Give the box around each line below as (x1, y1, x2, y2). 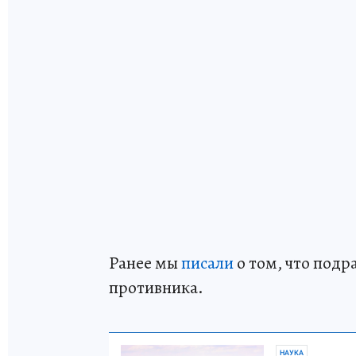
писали (181, 250, 234, 275)
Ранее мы (109, 250, 181, 275)
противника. (109, 275, 203, 300)
